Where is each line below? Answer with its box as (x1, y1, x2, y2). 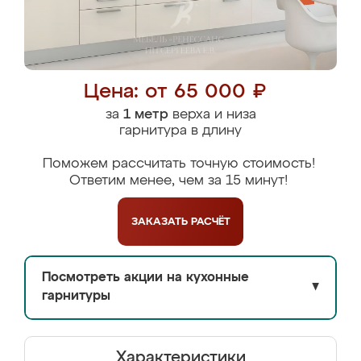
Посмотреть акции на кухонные (42, 272, 249, 284)
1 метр (122, 108, 168, 122)
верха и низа (168, 108, 256, 122)
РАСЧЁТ (190, 216, 230, 227)
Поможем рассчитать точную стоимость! (42, 157, 315, 171)
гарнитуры (42, 290, 110, 303)
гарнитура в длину (119, 124, 242, 138)
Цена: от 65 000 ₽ (83, 82, 266, 102)
